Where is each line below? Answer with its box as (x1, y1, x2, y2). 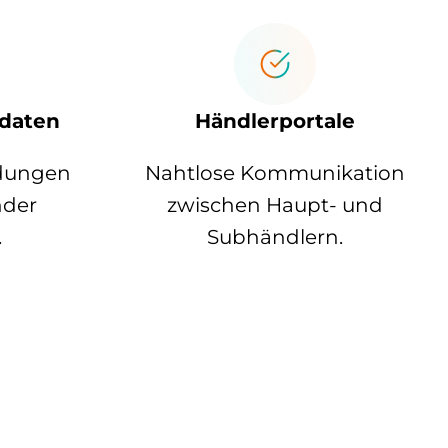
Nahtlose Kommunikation (145, 161, 406, 186)
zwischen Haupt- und (167, 193, 384, 218)
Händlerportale (195, 109, 356, 134)
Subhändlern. (207, 225, 344, 250)
